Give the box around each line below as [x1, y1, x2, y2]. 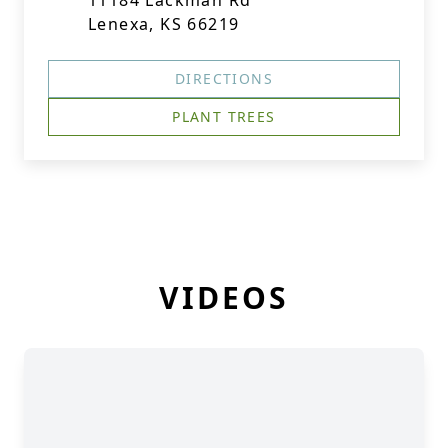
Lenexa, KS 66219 [88, 13, 240, 35]
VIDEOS [159, 277, 289, 318]
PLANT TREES [172, 107, 276, 126]
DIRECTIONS [175, 69, 273, 88]
